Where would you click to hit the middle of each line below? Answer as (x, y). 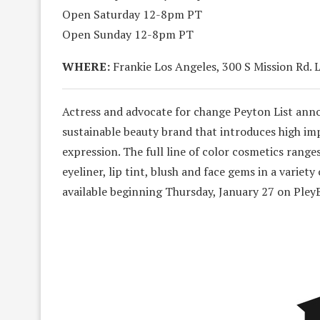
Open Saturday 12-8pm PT (132, 14)
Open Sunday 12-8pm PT (128, 34)
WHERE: (86, 66)
